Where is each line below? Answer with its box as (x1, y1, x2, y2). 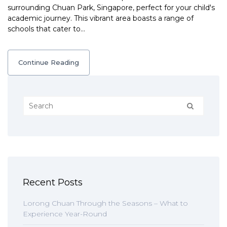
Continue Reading (18, 58, 79, 66)
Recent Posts (23, 177, 83, 188)
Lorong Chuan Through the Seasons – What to (23, 199, 188, 208)
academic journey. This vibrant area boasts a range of (8, 14, 194, 23)
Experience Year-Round (23, 209, 107, 218)
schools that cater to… (8, 24, 85, 33)
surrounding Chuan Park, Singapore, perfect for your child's (8, 3, 215, 12)
